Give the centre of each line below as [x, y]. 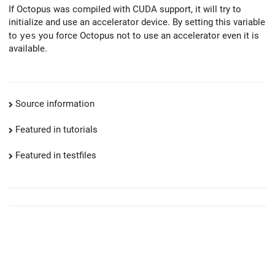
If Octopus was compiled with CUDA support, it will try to [125, 9]
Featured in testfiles [56, 156]
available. [28, 48]
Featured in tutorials [56, 130]
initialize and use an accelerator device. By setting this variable [137, 22]
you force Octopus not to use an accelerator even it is [148, 35]
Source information [55, 104]
